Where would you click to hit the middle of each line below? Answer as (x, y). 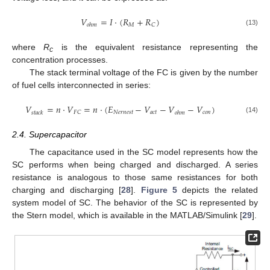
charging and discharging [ (67, 190)
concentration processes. (60, 60)
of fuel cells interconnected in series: (81, 85)
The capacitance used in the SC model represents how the (143, 152)
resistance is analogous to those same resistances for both (135, 177)
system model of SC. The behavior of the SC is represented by (135, 202)
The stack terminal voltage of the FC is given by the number (143, 73)
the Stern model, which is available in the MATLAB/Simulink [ (127, 215)
